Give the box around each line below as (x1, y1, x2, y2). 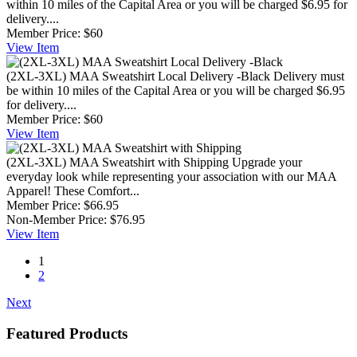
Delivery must (273, 69, 344, 83)
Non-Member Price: (6, 212, 107, 226)
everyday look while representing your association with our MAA (6, 169, 336, 183)
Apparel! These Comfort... (6, 183, 139, 198)
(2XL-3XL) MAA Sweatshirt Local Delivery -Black (6, 69, 270, 83)
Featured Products (6, 324, 127, 342)
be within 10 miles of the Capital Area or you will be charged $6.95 (6, 83, 345, 97)
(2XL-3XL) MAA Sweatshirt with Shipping (6, 155, 229, 169)
